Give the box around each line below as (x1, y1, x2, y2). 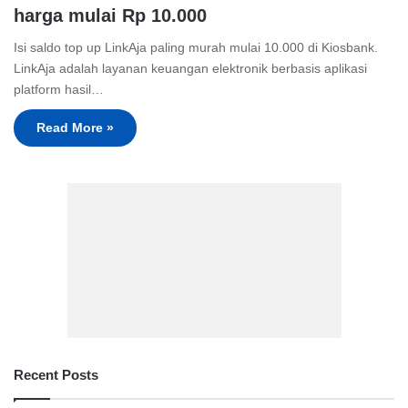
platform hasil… (14, 82, 104, 97)
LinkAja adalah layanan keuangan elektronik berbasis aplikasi (14, 61, 367, 76)
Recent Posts (14, 366, 98, 382)
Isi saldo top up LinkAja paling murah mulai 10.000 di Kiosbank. (14, 40, 378, 56)
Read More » (36, 120, 114, 136)
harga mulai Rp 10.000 (14, 5, 207, 26)
